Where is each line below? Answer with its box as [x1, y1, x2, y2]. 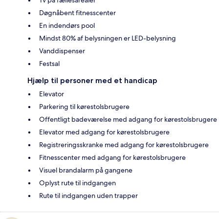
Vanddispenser [39, 46, 85, 56]
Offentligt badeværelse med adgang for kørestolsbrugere [39, 115, 217, 124]
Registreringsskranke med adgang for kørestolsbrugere [39, 140, 209, 150]
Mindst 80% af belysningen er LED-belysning [39, 34, 176, 43]
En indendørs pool [39, 21, 95, 30]
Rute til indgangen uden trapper [39, 191, 138, 200]
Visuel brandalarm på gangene [39, 166, 132, 175]
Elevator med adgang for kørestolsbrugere [39, 128, 170, 137]
